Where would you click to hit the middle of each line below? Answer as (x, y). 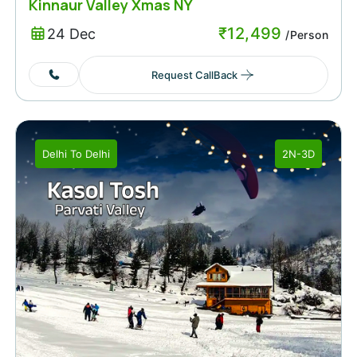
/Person (305, 34)
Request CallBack (194, 75)
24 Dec (71, 34)
